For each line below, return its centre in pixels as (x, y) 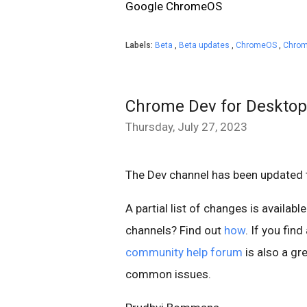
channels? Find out (175, 230)
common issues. (168, 274)
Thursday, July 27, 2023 (186, 126)
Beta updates (205, 45)
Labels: (140, 45)
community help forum (184, 252)
